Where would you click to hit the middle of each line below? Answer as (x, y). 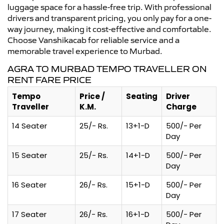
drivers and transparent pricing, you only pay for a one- (109, 18)
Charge (181, 106)
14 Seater (29, 125)
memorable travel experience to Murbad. (85, 51)
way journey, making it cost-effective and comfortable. (109, 29)
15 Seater (29, 155)
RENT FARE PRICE (49, 80)
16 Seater (29, 184)
